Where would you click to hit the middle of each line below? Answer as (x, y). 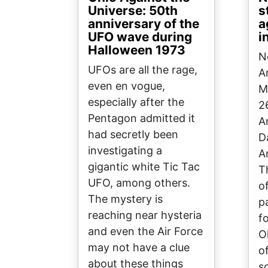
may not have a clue (139, 248)
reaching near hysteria (145, 215)
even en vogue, (127, 86)
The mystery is (125, 199)
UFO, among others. (139, 183)
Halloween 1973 (137, 50)
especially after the (136, 102)
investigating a (125, 151)
